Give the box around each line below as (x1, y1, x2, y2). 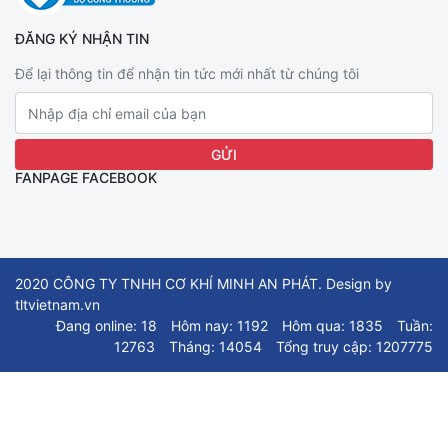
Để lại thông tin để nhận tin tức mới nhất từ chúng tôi (15, 65, 359, 82)
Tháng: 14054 (169, 338, 262, 355)
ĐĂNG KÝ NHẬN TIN (15, 30, 149, 47)
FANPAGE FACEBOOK (15, 169, 157, 186)
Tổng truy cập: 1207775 (276, 338, 433, 355)
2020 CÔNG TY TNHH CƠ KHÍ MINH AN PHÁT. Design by (15, 275, 392, 292)
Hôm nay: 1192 (171, 317, 268, 334)
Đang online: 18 (56, 317, 157, 334)
